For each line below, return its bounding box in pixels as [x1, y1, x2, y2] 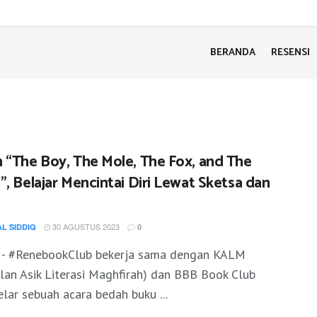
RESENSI [271, 45, 310, 61]
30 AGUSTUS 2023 [50, 221, 120, 232]
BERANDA [210, 45, 255, 61]
